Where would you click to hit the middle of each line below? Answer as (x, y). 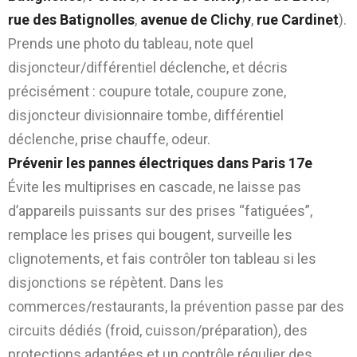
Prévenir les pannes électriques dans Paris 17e (160, 163)
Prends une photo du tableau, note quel (131, 43)
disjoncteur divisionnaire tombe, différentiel (146, 115)
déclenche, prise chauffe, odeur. (109, 139)
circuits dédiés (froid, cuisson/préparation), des (158, 330)
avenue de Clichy (196, 19)
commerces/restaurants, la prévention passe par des (176, 306)
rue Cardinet (298, 19)
